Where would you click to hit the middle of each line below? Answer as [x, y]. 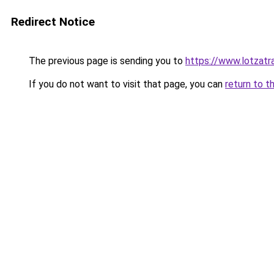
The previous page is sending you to [106, 61]
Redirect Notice [53, 22]
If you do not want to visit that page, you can [126, 84]
